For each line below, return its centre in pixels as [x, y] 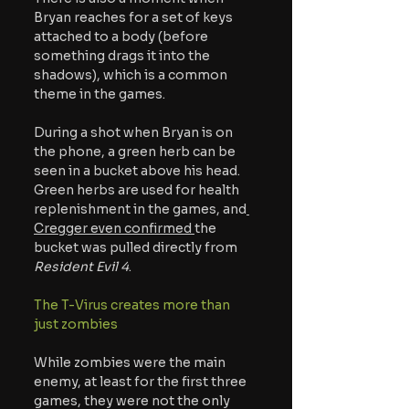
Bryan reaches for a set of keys [135, 17]
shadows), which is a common [132, 74]
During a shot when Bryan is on [135, 132]
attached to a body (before [122, 36]
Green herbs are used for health [138, 189]
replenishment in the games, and [140, 209]
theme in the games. [100, 94]
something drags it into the [123, 55]
